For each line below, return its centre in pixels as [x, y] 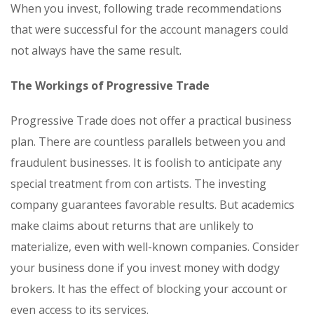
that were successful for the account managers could [149, 30]
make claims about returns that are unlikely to [132, 226]
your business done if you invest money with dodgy [145, 268]
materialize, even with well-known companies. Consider [155, 247]
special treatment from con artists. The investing [138, 184]
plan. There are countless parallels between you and [148, 142]
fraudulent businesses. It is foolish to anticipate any [146, 163]
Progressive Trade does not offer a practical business [151, 121]
